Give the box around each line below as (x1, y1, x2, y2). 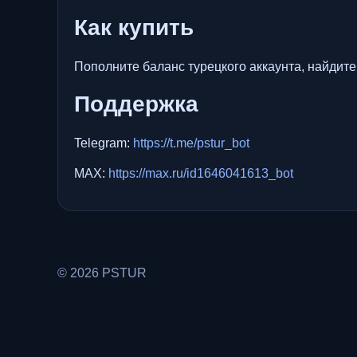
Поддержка (74, 92, 198, 116)
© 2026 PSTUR (57, 266, 147, 280)
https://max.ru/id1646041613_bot (108, 167, 293, 180)
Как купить (74, 15, 194, 40)
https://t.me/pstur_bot (133, 136, 249, 150)
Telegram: (74, 136, 133, 150)
